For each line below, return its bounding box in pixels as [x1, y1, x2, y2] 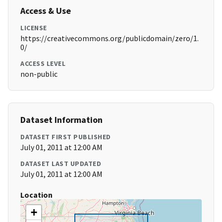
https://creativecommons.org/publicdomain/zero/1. [20, 33, 199, 44]
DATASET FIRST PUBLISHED [20, 132, 111, 142]
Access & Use [20, 5, 71, 17]
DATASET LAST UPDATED [20, 159, 101, 168]
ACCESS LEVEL [20, 59, 65, 68]
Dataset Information [20, 114, 103, 126]
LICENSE [20, 23, 47, 33]
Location [20, 190, 53, 200]
